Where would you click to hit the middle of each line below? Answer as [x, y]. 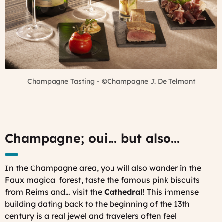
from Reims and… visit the [55, 192]
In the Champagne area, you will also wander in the [103, 168]
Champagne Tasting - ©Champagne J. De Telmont [111, 81]
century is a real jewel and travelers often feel [91, 215]
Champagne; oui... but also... [92, 138]
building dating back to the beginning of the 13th [97, 203]
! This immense [171, 192]
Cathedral [123, 192]
